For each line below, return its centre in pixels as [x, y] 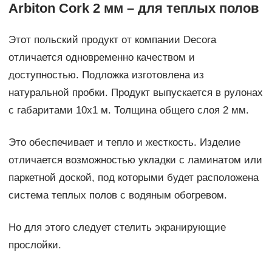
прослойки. [35, 245]
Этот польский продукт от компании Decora [112, 40]
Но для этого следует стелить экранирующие [117, 228]
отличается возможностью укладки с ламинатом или [135, 160]
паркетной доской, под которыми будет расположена [133, 178]
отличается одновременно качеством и [101, 58]
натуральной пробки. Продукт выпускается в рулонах [135, 93]
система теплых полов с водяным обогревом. [117, 195]
